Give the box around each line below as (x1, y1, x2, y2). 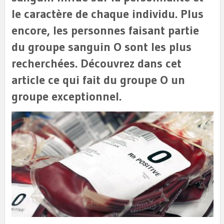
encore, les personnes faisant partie (11, 23, 199, 37)
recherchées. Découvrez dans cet (11, 56, 181, 70)
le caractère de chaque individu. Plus (11, 6, 203, 21)
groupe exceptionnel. (11, 89, 121, 103)
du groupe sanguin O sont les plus (11, 39, 191, 54)
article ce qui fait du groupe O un (11, 72, 185, 87)
